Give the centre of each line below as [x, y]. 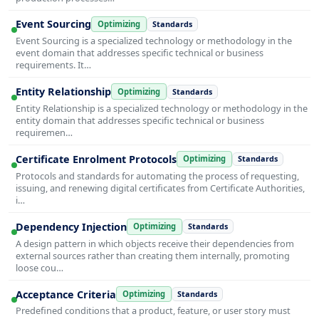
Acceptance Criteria [66, 294]
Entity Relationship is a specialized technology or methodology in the [162, 109]
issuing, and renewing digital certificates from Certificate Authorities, [160, 188]
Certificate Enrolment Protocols [96, 159]
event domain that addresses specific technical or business [140, 53]
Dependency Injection [71, 226]
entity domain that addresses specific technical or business [140, 121]
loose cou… [40, 267]
